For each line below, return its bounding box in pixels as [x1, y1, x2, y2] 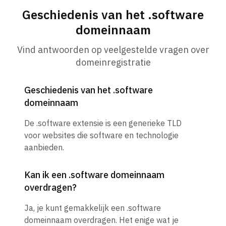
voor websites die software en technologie [24, 130, 179, 141]
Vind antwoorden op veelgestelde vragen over [17, 44, 209, 56]
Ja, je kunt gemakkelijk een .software [24, 203, 161, 213]
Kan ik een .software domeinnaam [24, 169, 164, 181]
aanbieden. [24, 142, 64, 153]
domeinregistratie [75, 56, 151, 69]
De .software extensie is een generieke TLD [24, 118, 182, 129]
